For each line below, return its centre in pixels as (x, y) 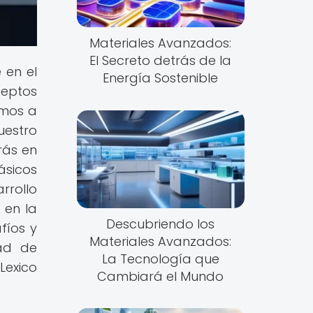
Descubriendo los (161, 224)
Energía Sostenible (161, 78)
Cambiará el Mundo (161, 276)
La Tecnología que (160, 259)
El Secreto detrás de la (161, 61)
